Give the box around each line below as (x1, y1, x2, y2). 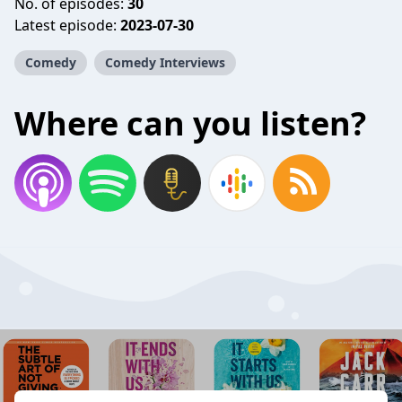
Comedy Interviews (105, 54, 225, 71)
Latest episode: (14, 15, 120, 35)
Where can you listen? (14, 101, 366, 145)
